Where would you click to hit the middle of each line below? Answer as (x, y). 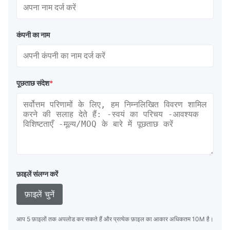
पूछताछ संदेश (33, 83)
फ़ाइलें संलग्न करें (37, 174)
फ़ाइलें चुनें (40, 194)
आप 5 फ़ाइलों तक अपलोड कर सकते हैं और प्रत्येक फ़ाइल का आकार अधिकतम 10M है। (115, 219)
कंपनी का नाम (33, 35)
